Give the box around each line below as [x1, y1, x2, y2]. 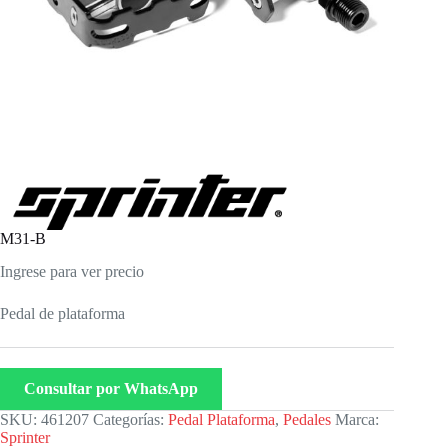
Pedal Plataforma [168, 410, 275, 428]
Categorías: [93, 410, 168, 428]
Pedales [283, 410, 331, 428]
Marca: [335, 410, 379, 428]
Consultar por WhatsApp [24, 379, 198, 397]
